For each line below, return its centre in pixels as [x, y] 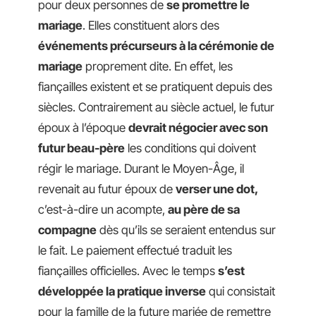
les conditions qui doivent [190, 148]
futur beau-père [81, 148]
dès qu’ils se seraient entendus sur [186, 230]
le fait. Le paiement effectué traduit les [135, 250]
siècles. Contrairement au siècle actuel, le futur [156, 107]
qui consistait [241, 291]
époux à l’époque [83, 127]
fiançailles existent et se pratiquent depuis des [155, 86]
